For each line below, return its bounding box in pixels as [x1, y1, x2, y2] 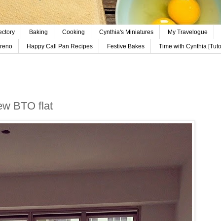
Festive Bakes [107, 42, 145, 50]
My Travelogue [167, 29, 208, 36]
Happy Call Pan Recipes [26, 42, 93, 50]
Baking [29, 29, 48, 36]
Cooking [62, 29, 85, 36]
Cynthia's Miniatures [99, 29, 153, 36]
